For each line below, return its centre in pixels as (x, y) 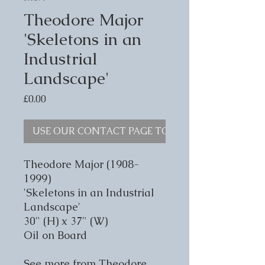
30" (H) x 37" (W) (66, 221)
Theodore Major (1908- (81, 164)
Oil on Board (55, 235)
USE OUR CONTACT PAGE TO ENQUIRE (124, 131)
